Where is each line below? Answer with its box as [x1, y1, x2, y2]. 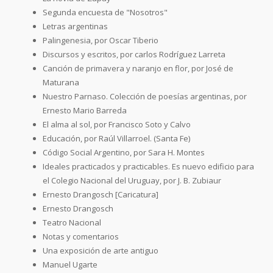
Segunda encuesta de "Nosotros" [43, 6, 168, 18]
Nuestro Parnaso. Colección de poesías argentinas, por [43, 90, 247, 102]
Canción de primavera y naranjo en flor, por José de [43, 62, 233, 74]
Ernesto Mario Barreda [43, 104, 127, 116]
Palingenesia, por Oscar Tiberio [43, 34, 158, 46]
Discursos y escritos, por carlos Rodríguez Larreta [43, 48, 225, 60]
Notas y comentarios [43, 230, 119, 242]
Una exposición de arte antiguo [43, 244, 158, 256]
